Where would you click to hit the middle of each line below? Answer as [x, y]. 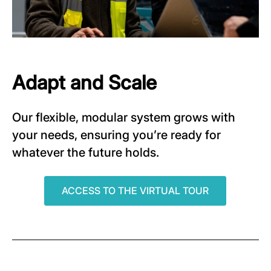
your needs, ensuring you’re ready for [116, 135]
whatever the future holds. [86, 153]
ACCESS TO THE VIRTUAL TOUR [135, 191]
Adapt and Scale [84, 83]
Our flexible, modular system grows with [124, 118]
